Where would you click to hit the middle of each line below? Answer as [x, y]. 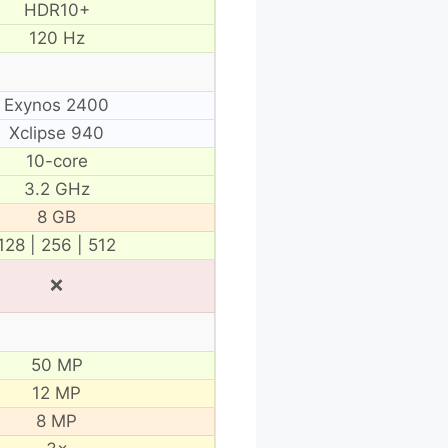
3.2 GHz [56, 188]
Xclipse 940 [56, 132]
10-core [56, 160]
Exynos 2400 [56, 104]
